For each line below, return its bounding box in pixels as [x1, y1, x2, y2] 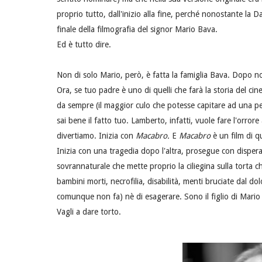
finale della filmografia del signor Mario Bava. [57, 25, 218, 35]
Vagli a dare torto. [57, 207, 121, 217]
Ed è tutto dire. [57, 40, 111, 50]
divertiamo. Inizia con [57, 131, 136, 141]
